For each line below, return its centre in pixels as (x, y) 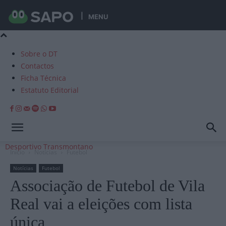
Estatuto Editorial (50, 90)
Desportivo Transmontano (49, 147)
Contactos (37, 66)
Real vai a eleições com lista (101, 204)
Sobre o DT (39, 54)
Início (17, 152)
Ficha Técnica (43, 78)
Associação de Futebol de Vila (107, 186)
